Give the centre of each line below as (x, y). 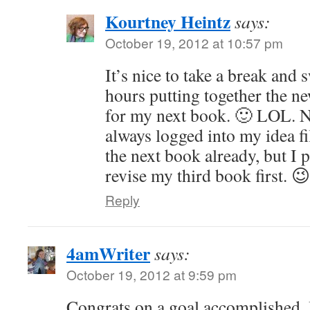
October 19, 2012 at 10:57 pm (194, 43)
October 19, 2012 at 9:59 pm (152, 274)
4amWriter (108, 253)
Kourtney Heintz (168, 21)
